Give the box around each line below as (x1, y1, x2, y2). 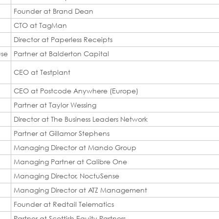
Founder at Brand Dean (14, 6, 93, 15)
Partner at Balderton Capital (14, 49, 109, 58)
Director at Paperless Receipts (14, 35, 112, 44)
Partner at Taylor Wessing (14, 100, 96, 109)
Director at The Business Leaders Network (14, 114, 148, 123)
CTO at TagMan (14, 21, 67, 29)
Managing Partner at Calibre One (14, 157, 127, 166)
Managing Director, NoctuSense (14, 171, 119, 180)
